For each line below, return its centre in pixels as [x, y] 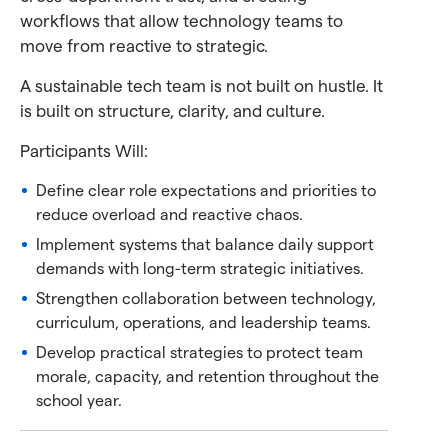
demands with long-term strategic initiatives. [200, 268]
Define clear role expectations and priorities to [206, 190]
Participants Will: [84, 151]
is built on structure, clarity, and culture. [172, 111]
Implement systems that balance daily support [205, 244]
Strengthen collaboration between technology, [206, 298]
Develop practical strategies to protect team [199, 352]
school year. [79, 400]
